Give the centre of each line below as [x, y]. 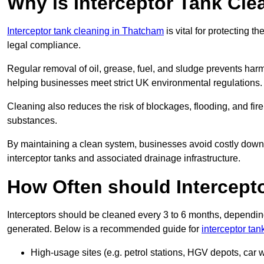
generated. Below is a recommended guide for [104, 229]
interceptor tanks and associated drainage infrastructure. [124, 159]
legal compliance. [44, 45]
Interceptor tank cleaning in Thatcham [85, 31]
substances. [32, 121]
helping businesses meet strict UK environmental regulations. [135, 83]
